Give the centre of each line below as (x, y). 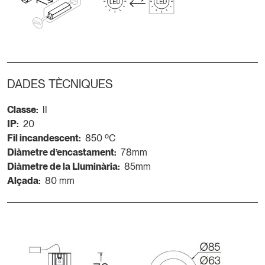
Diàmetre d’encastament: (62, 152)
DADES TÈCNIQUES (60, 84)
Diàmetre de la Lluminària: (64, 166)
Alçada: (24, 180)
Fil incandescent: (44, 138)
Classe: (23, 109)
